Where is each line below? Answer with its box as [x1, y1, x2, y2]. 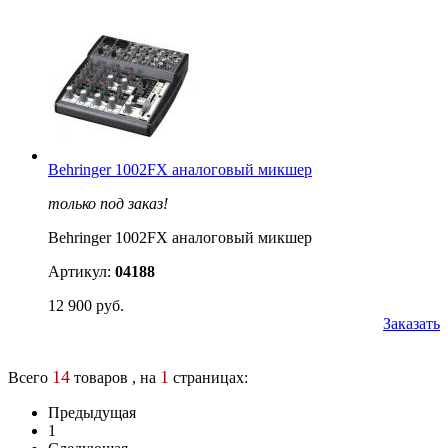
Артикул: [48, 262, 115, 280]
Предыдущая [48, 403, 136, 421]
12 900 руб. [48, 296, 124, 314]
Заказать [383, 314, 440, 332]
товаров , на [70, 368, 160, 386]
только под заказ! [48, 194, 168, 212]
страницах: [169, 368, 248, 386]
